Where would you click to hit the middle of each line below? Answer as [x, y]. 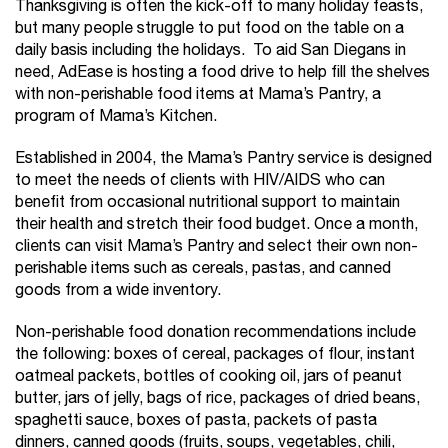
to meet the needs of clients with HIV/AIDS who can [200, 180]
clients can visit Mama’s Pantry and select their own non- [216, 246]
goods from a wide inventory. [118, 290]
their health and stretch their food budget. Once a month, [216, 224]
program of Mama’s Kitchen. [116, 116]
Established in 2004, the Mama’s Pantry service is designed [223, 158]
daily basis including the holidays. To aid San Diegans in [210, 50]
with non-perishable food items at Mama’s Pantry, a [198, 94]
